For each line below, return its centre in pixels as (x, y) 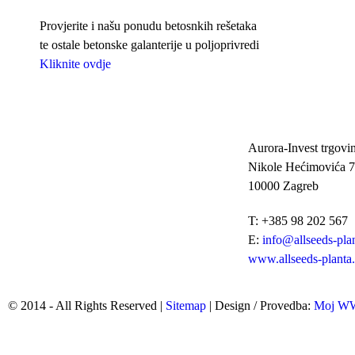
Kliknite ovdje (75, 64)
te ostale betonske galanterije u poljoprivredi (149, 45)
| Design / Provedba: (260, 306)
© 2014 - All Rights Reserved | (87, 306)
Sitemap (186, 306)
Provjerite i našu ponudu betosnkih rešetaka (148, 26)
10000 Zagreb (283, 186)
